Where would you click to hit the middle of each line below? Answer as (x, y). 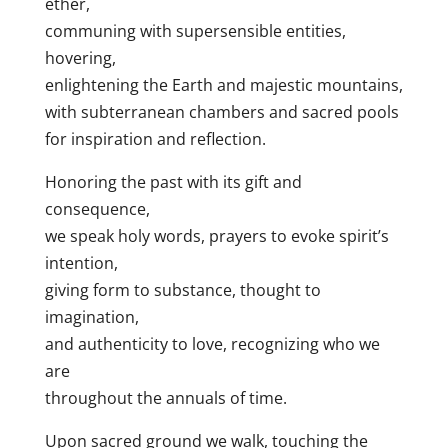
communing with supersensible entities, (195, 31)
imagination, (91, 317)
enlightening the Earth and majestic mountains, (223, 85)
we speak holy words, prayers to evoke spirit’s (216, 236)
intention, (81, 263)
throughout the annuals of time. (165, 398)
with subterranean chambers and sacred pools (221, 112)
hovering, (80, 58)
